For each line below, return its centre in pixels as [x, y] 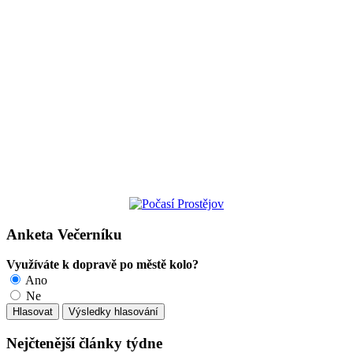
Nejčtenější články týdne [84, 343]
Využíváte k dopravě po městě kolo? [102, 265]
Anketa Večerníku [64, 234]
